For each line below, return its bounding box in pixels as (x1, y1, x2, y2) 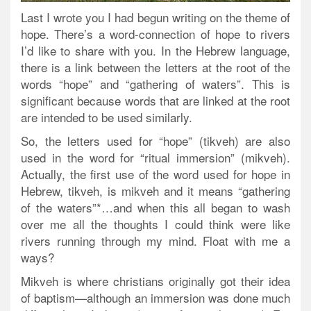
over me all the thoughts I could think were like (21, 215, 290, 233)
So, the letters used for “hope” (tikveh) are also (21, 132, 290, 150)
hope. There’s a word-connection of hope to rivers (21, 25, 290, 43)
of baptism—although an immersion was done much (21, 289, 290, 307)
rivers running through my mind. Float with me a (21, 232, 290, 250)
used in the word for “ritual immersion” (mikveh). (21, 149, 290, 167)
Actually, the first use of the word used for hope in (21, 165, 290, 183)
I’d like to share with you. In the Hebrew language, (21, 42, 290, 60)
